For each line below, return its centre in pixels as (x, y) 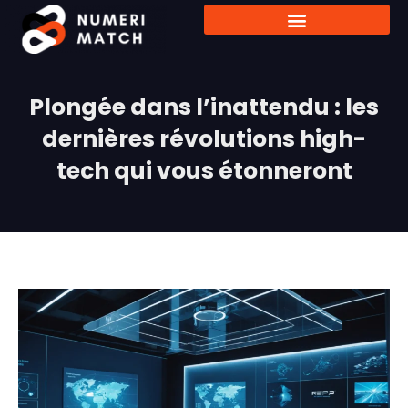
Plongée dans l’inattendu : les (204, 107)
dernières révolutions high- (204, 139)
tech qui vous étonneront (204, 171)
